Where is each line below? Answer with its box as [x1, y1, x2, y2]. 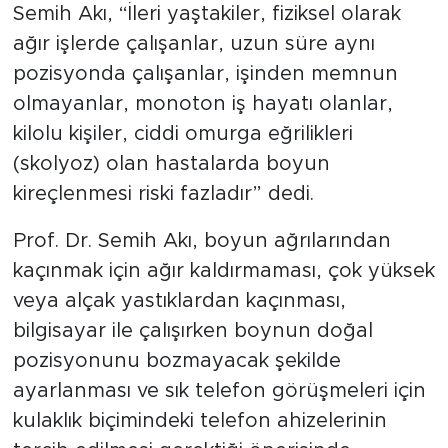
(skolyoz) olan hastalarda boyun [12, 153, 330, 174]
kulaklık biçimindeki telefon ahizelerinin [12, 410, 387, 431]
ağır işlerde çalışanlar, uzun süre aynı [12, 33, 375, 54]
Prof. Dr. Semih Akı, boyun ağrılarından [12, 230, 391, 251]
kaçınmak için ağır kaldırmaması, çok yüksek [12, 260, 435, 281]
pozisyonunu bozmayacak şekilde [12, 350, 341, 371]
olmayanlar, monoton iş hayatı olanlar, [12, 93, 393, 114]
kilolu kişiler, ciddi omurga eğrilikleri [12, 123, 353, 144]
